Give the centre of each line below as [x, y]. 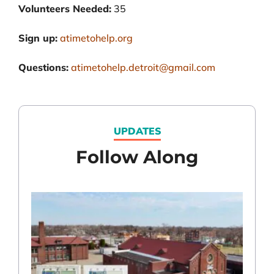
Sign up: [38, 38]
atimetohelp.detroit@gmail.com [143, 67]
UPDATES [137, 131]
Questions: [43, 67]
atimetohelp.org [96, 38]
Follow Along [137, 157]
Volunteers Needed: [65, 8]
